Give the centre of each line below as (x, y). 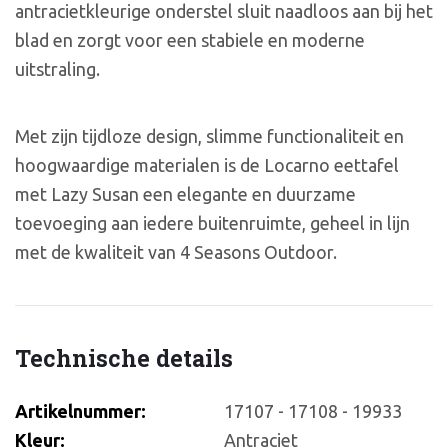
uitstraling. (57, 68)
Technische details (124, 357)
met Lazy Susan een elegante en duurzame (185, 194)
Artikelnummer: (80, 411)
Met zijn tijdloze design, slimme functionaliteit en (209, 136)
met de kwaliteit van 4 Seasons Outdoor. (176, 252)
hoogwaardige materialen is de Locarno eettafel (207, 165)
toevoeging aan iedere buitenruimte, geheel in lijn (212, 223)
